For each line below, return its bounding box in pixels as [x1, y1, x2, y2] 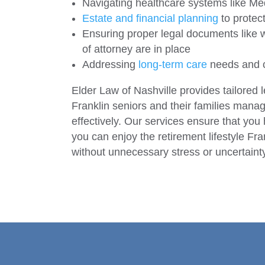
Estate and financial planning [82, 12, 218, 25]
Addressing [82, 59, 138, 71]
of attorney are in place [82, 43, 190, 56]
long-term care [138, 59, 207, 71]
